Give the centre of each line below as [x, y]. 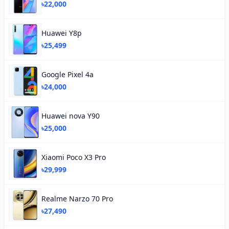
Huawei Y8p [62, 33]
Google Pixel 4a [67, 74]
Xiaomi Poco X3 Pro [74, 157]
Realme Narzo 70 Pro [77, 199]
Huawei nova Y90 [71, 116]
